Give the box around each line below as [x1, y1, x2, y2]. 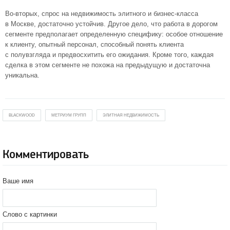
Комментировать [3, 147, 89, 162]
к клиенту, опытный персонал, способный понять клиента [5, 41, 184, 48]
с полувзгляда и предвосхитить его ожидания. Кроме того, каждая [5, 51, 214, 59]
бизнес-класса [154, 10, 198, 17]
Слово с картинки [3, 210, 57, 218]
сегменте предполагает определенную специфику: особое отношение [5, 30, 223, 38]
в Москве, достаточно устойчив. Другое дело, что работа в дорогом [5, 20, 218, 28]
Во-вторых [5, 10, 37, 17]
